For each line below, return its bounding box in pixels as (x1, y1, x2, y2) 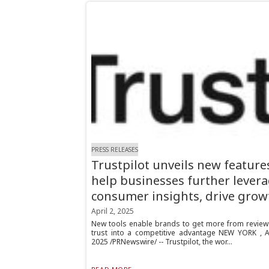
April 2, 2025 (91, 206, 134, 217)
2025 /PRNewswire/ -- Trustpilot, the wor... (91, 237, 232, 247)
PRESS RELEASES (91, 145, 138, 154)
